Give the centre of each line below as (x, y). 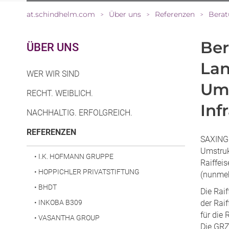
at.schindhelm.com (61, 15)
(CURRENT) (97, 132)
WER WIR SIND (53, 74)
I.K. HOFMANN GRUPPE (76, 157)
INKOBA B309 (60, 203)
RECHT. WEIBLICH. (60, 94)
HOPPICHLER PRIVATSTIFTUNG (89, 172)
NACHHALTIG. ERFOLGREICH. (79, 113)
